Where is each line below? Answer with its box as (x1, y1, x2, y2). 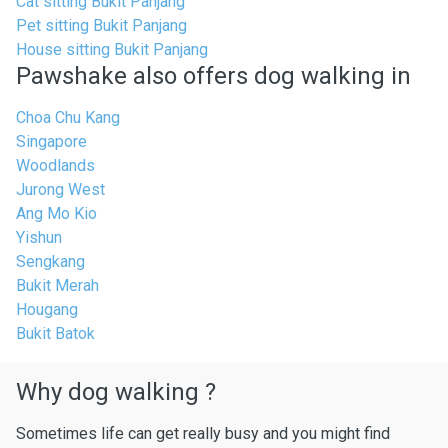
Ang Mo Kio (16, 204, 97, 223)
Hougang (16, 300, 78, 319)
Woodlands (16, 156, 95, 175)
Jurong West (16, 180, 105, 199)
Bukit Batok (16, 324, 95, 343)
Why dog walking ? (16, 378, 216, 406)
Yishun (16, 228, 62, 247)
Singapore (16, 132, 87, 151)
